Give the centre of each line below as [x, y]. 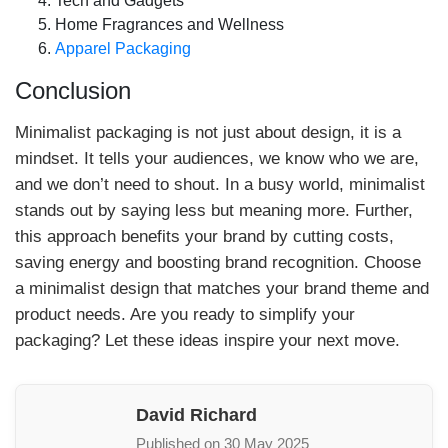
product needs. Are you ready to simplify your [185, 314]
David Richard [196, 415]
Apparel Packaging [123, 48]
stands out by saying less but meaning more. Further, [214, 210]
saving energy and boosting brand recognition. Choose [218, 262]
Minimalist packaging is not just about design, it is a [208, 132]
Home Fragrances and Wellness [169, 24]
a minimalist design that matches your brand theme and [222, 288]
